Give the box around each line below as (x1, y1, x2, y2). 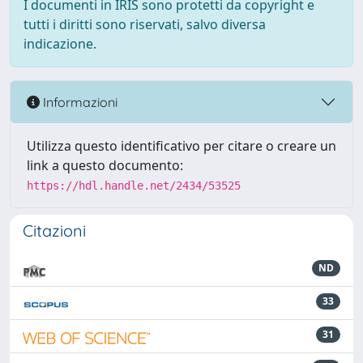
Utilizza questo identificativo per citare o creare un (27, 137, 336, 155)
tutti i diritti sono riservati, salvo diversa (23, 15, 266, 33)
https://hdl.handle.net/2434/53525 (27, 179, 241, 192)
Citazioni (23, 220, 86, 241)
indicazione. (23, 35, 96, 53)
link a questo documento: (27, 156, 183, 174)
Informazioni (40, 93, 117, 110)
